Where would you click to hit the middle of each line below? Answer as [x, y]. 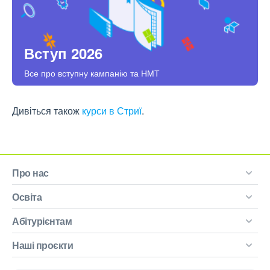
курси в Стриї [112, 111]
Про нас [30, 173]
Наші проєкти [42, 245]
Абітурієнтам [42, 221]
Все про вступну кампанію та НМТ [92, 73]
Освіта [27, 197]
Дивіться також [47, 111]
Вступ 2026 [63, 53]
